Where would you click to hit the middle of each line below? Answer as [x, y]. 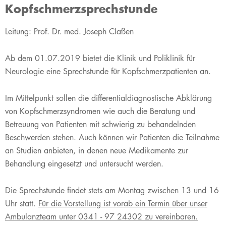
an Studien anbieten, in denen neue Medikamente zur [97, 151]
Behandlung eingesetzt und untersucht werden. [86, 164]
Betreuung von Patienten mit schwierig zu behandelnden [100, 124]
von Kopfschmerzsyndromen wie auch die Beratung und [100, 111]
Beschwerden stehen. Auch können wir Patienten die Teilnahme [112, 137]
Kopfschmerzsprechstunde [81, 9]
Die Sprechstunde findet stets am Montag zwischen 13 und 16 [112, 190]
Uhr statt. [22, 204]
